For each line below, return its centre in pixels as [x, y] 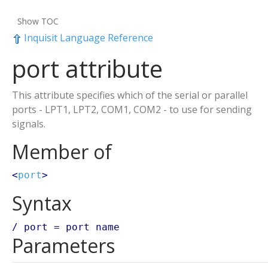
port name [93, 227]
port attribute [87, 68]
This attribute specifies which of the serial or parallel [130, 95]
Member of [62, 152]
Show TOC [38, 21]
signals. [29, 124]
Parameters [63, 246]
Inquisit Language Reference [87, 38]
